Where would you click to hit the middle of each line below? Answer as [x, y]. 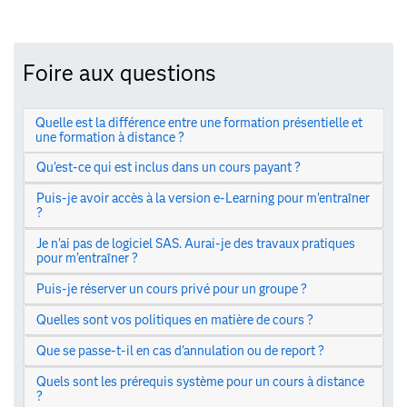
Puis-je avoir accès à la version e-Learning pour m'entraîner [203, 199]
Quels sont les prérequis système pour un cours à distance [200, 382]
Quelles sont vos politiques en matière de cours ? [174, 320]
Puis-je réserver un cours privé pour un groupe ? [171, 289]
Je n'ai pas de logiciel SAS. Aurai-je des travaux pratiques [195, 244]
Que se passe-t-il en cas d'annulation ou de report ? [180, 351]
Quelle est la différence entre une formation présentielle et [199, 123]
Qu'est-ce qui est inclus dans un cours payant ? [168, 168]
